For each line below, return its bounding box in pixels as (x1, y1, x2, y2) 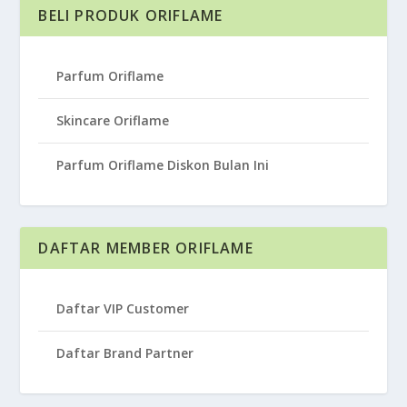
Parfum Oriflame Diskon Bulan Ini (56, 156, 270, 174)
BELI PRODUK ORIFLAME (38, 5, 223, 25)
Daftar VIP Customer (56, 300, 194, 317)
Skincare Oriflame (56, 112, 170, 129)
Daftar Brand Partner (56, 344, 194, 362)
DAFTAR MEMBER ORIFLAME (38, 238, 253, 258)
